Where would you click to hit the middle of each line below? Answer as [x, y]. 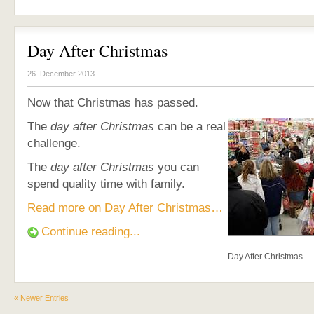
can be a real [190, 126]
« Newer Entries [41, 298]
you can [177, 167]
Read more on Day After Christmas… [125, 207]
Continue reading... [91, 231]
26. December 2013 [61, 74]
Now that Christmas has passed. [113, 102]
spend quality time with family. [106, 184]
